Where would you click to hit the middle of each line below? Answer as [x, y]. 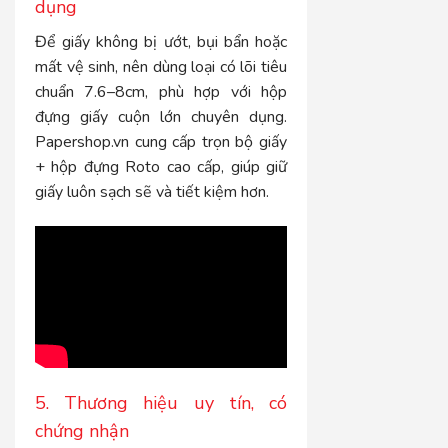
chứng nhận [82, 430]
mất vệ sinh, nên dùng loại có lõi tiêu [161, 67]
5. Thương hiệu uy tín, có [161, 402]
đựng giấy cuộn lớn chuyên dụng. [161, 117]
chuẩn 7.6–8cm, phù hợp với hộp [161, 92]
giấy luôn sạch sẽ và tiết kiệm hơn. [152, 192]
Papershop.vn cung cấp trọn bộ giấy [161, 142]
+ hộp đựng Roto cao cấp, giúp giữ [161, 167]
